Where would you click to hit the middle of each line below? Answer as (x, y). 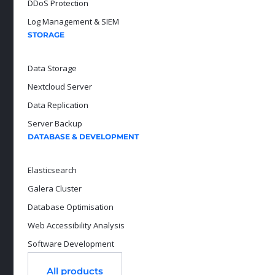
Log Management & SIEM (73, 21)
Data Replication (58, 105)
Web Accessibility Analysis (76, 225)
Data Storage (52, 68)
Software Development (71, 243)
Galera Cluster (54, 188)
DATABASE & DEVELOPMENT (83, 136)
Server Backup (55, 123)
